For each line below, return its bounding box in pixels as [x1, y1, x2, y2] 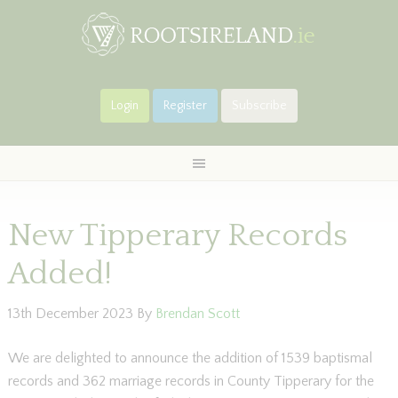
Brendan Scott [155, 306, 240, 322]
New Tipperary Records [7, 218, 347, 253]
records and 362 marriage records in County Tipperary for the [7, 373, 374, 389]
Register [163, 99, 207, 113]
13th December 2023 [7, 306, 133, 322]
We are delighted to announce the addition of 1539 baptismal [7, 350, 372, 366]
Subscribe [232, 99, 287, 113]
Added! [7, 256, 112, 291]
